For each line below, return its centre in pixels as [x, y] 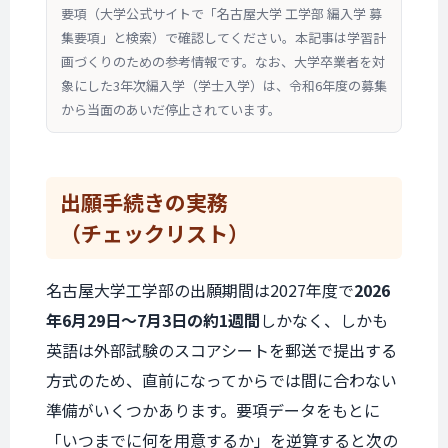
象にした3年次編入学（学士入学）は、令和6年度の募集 [224, 85]
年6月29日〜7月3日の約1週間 [153, 320]
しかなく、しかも [324, 320]
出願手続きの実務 [144, 202]
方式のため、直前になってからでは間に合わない [221, 380]
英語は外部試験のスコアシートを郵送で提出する [221, 350]
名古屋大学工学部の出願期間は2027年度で [200, 290]
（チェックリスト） [154, 233]
